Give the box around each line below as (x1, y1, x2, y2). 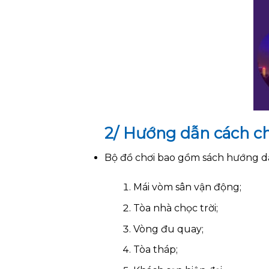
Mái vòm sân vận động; (133, 181, 241, 193)
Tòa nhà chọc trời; (133, 202, 218, 214)
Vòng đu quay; (133, 223, 204, 235)
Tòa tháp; (133, 244, 178, 256)
